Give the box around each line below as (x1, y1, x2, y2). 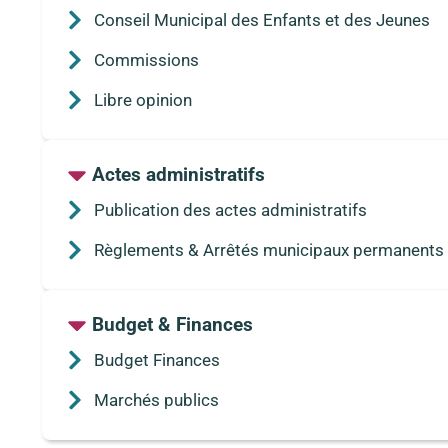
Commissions (93, 49, 199, 70)
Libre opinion (93, 89, 192, 110)
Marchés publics (93, 389, 219, 410)
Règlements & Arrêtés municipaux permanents (93, 239, 444, 260)
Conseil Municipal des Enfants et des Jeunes (93, 9, 430, 30)
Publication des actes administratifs (93, 199, 367, 220)
